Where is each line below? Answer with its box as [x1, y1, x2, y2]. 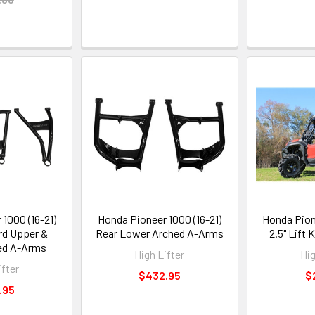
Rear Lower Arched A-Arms [95, 226, 224, 240]
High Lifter [134, 247, 185, 262]
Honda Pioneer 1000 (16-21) [97, 212, 221, 226]
